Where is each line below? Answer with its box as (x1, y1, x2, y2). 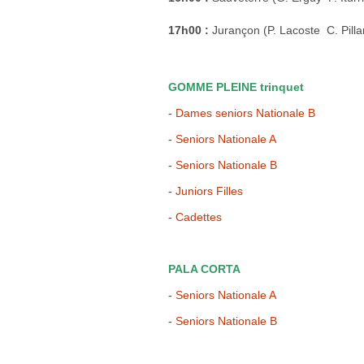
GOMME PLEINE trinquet (168, 80, 304, 93)
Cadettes (175, 210, 222, 223)
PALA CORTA (168, 262, 240, 275)
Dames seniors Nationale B (175, 106, 315, 119)
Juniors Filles (175, 184, 243, 197)
